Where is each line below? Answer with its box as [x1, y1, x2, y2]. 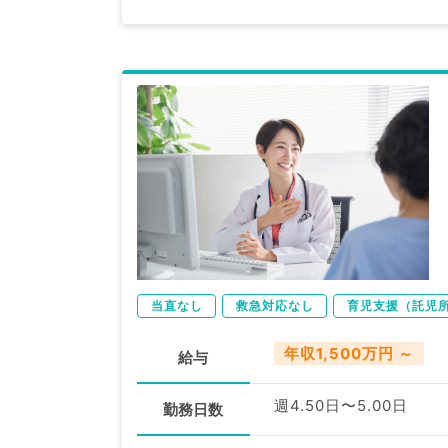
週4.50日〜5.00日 [273, 396, 408, 416]
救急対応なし [236, 298, 314, 314]
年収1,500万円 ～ [283, 344, 414, 364]
